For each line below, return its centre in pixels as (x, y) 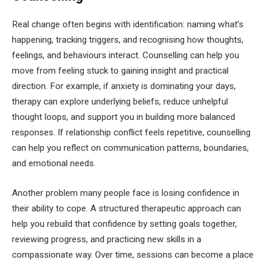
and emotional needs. (54, 164)
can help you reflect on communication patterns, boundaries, (130, 148)
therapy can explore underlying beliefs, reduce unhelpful (120, 102)
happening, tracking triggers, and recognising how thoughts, (128, 40)
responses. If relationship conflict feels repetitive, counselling (131, 133)
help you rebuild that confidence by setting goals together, (124, 224)
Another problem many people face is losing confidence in (126, 193)
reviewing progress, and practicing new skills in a (107, 239)
